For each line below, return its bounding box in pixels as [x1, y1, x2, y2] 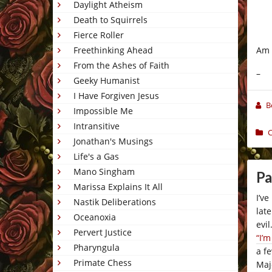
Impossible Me [73, 105, 133, 117]
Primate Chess [73, 257, 132, 269]
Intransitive [73, 120, 120, 132]
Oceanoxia [73, 211, 116, 223]
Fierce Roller [73, 29, 124, 41]
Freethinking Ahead [73, 44, 153, 56]
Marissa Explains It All [73, 181, 163, 193]
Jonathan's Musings [73, 135, 153, 148]
